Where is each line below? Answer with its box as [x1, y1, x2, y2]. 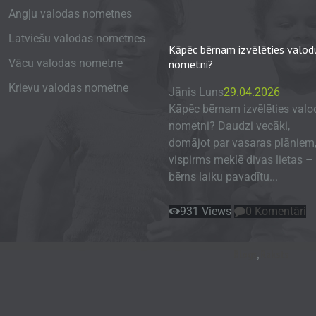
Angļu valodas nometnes [8, 6, 132, 20]
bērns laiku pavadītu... [169, 170, 278, 184]
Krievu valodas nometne [8, 80, 128, 95]
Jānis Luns [169, 85, 224, 99]
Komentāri [252, 205, 306, 219]
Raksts [260, 247, 288, 261]
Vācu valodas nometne [8, 56, 123, 70]
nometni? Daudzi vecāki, [169, 119, 290, 133]
